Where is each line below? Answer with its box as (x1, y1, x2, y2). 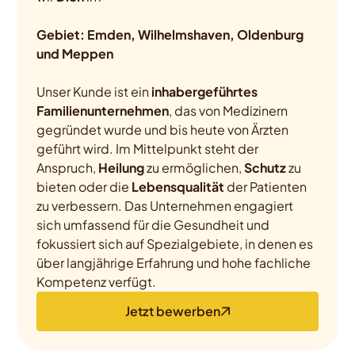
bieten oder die (36, 178, 132, 195)
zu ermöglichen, (144, 159, 245, 176)
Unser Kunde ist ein (36, 83, 152, 100)
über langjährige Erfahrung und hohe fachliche (36, 254, 311, 271)
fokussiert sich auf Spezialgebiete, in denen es (36, 235, 314, 252)
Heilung (98, 159, 145, 176)
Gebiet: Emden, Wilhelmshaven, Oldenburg (36, 26, 304, 43)
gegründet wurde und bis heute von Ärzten (36, 121, 289, 138)
